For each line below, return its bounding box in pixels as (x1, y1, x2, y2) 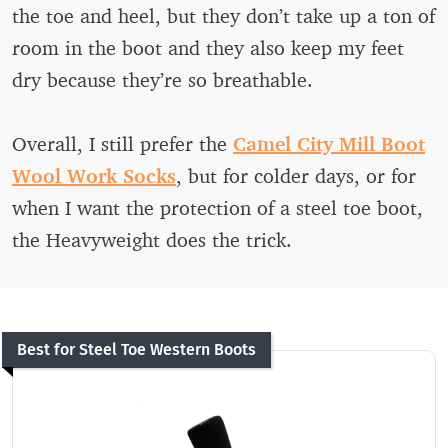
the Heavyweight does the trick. (12, 226, 292, 252)
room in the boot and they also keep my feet (12, 34, 404, 60)
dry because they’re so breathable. (12, 66, 319, 92)
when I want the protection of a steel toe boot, (12, 194, 423, 220)
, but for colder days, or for (176, 162, 416, 188)
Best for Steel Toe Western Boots (17, 339, 256, 359)
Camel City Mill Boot (233, 130, 425, 156)
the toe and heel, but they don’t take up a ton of (12, 2, 435, 28)
